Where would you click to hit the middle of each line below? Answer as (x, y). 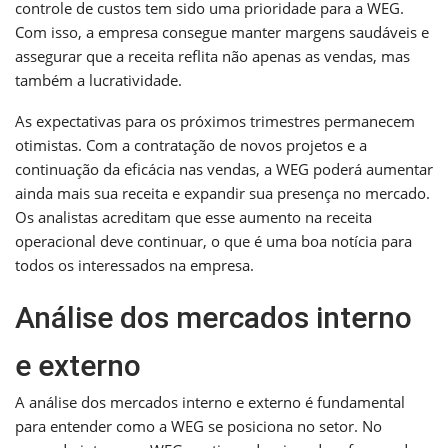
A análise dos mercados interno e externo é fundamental (210, 401)
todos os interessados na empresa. (134, 264)
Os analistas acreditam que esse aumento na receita (193, 216)
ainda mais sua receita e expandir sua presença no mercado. (222, 192)
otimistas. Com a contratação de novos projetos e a (191, 144)
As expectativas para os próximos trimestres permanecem (215, 120)
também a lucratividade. (98, 79)
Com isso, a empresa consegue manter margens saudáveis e (222, 31)
